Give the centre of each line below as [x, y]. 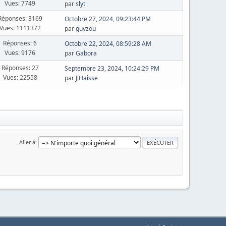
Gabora [86, 53]
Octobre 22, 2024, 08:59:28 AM [108, 44]
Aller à [27, 142]
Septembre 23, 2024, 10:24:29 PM [112, 68]
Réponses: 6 [20, 43]
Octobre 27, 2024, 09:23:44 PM [107, 19]
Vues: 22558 [20, 77]
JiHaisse [87, 78]
